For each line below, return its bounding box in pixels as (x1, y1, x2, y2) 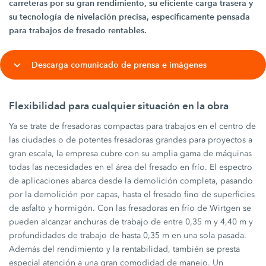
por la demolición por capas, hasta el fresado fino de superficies (9, 189, 255, 199)
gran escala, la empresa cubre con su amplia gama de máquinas (9, 148, 252, 159)
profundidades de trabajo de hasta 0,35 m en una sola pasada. (9, 230, 247, 240)
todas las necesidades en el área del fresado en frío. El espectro (9, 162, 253, 172)
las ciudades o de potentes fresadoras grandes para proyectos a (9, 135, 253, 145)
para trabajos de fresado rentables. (9, 25, 147, 36)
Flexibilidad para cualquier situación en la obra (9, 100, 229, 112)
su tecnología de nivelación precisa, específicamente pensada (9, 11, 251, 22)
